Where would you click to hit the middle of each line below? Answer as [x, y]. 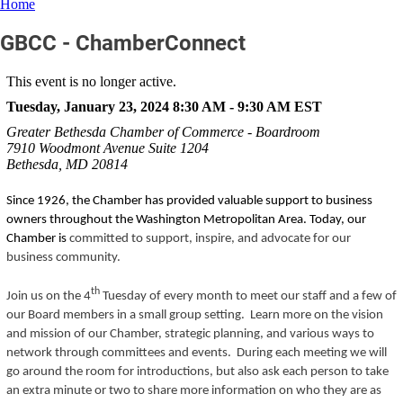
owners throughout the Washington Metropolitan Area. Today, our [186, 219]
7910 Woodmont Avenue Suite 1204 [107, 148]
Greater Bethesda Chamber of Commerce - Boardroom [163, 131]
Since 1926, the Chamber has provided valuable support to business [189, 201]
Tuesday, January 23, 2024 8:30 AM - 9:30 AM [148, 106]
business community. [64, 257]
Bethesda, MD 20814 [67, 164]
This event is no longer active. [91, 81]
